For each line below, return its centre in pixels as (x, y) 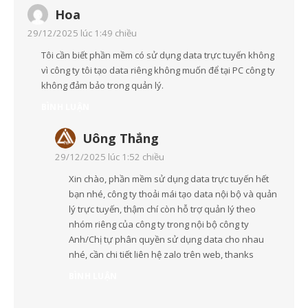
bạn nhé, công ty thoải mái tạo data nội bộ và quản (173, 194)
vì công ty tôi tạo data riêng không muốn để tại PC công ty (158, 70)
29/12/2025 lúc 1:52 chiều (110, 157)
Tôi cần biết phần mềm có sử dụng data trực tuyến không (158, 55)
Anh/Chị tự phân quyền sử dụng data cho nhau (166, 240)
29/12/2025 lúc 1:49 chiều (82, 33)
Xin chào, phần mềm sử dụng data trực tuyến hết (169, 179)
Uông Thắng (121, 139)
